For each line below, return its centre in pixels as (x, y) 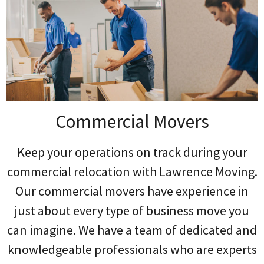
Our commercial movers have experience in (132, 191)
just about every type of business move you (132, 211)
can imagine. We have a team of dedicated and (132, 230)
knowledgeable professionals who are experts (132, 250)
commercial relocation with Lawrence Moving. (132, 172)
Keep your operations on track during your (132, 152)
